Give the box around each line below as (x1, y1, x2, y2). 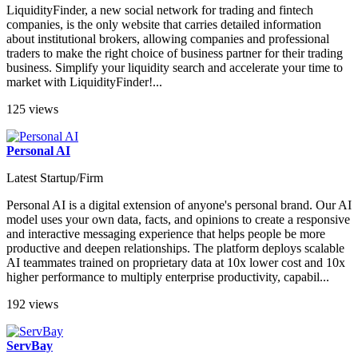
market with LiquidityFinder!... (6, 75, 162, 89)
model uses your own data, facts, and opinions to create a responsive (6, 213, 350, 227)
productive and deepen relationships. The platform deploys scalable (6, 241, 344, 256)
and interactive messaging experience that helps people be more (6, 227, 325, 241)
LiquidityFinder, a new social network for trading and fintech (6, 3, 313, 18)
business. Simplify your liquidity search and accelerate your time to (6, 61, 343, 75)
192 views (6, 297, 58, 312)
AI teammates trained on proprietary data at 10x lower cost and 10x (6, 256, 345, 270)
